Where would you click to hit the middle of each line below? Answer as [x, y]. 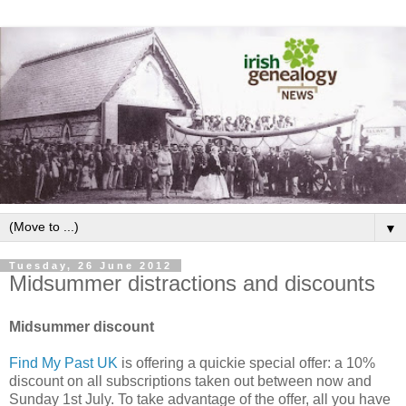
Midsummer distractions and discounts [192, 283]
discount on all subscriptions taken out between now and [190, 381]
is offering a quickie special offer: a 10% [246, 362]
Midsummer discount [82, 326]
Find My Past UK [63, 362]
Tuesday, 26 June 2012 [91, 265]
